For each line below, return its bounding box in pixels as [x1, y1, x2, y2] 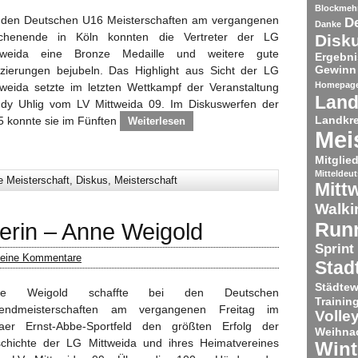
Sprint [315, 241, 354, 257]
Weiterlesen [128, 115, 185, 127]
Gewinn [315, 62, 356, 76]
